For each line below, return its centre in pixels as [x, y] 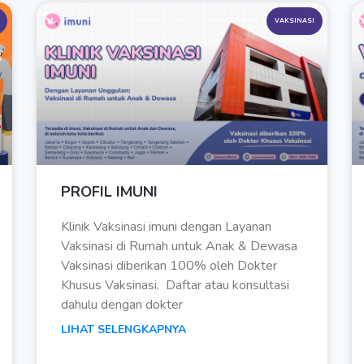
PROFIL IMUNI [110, 192]
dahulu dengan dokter [122, 305]
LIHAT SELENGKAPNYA [124, 330]
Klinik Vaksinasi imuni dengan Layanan [167, 227]
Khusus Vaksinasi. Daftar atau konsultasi [175, 286]
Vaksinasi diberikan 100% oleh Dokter [169, 266]
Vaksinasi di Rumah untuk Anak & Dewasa [180, 247]
